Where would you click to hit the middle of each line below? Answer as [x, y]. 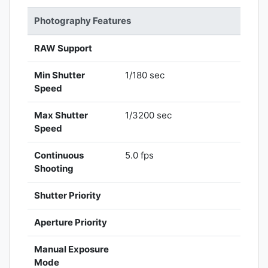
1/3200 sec [149, 115]
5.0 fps [140, 156]
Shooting [54, 169]
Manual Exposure [72, 249]
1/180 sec [145, 75]
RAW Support [63, 48]
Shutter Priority [68, 196]
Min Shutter [60, 75]
